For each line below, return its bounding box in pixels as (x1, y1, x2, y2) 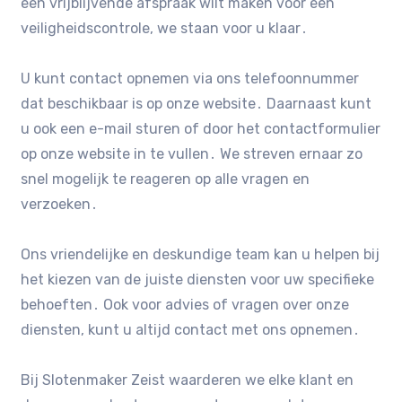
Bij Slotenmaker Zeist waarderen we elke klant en (21, 371, 354, 389)
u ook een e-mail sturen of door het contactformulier (21, 119, 381, 137)
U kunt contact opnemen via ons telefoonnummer (21, 69, 360, 87)
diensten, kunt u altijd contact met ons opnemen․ (21, 320, 361, 338)
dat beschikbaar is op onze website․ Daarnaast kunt (21, 94, 372, 112)
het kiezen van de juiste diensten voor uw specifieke (21, 270, 375, 288)
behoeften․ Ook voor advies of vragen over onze (21, 295, 350, 313)
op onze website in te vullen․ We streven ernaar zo (21, 144, 363, 162)
